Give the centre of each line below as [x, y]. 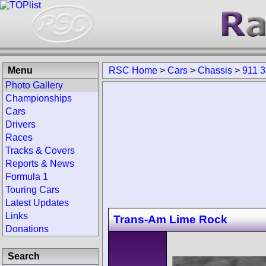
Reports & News [40, 164]
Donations [27, 229]
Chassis [215, 70]
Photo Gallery [34, 85]
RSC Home [133, 70]
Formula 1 [27, 177]
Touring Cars [32, 190]
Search [24, 256]
